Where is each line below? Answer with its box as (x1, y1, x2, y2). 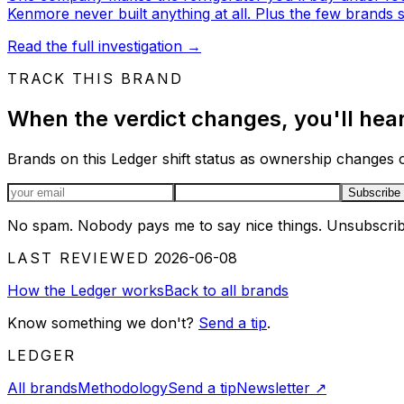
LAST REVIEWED (7, 248, 150, 267)
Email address (6, 180, 100, 199)
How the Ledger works (7, 280, 164, 299)
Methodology (78, 378, 168, 397)
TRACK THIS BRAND (7, 69, 183, 87)
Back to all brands (164, 280, 289, 299)
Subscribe (348, 185, 400, 199)
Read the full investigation (7, 36, 182, 55)
